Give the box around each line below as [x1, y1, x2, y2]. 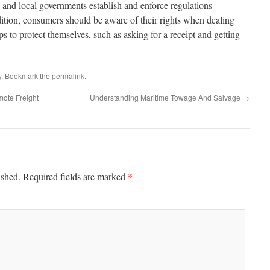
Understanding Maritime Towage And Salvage [90, 92, 242, 102]
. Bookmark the [1, 71, 52, 81]
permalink [52, 71, 84, 81]
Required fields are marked [23, 170, 128, 183]
